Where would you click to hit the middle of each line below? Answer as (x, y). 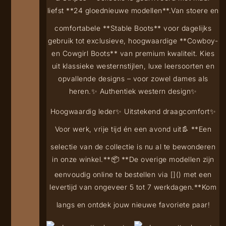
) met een (195, 175)
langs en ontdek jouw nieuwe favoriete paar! (133, 205)
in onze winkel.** (81, 159)
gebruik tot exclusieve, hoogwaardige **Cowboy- (133, 41)
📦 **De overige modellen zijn (162, 159)
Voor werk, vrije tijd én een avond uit (118, 129)
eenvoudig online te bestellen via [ (114, 175)
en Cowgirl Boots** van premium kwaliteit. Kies (133, 53)
